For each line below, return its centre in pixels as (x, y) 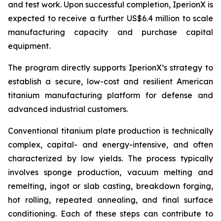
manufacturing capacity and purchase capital (110, 32)
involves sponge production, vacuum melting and (110, 172)
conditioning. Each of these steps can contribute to (110, 214)
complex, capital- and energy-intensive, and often (110, 145)
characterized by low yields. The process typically (110, 158)
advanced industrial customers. (68, 109)
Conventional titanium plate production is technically (110, 131)
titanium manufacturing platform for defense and (110, 95)
